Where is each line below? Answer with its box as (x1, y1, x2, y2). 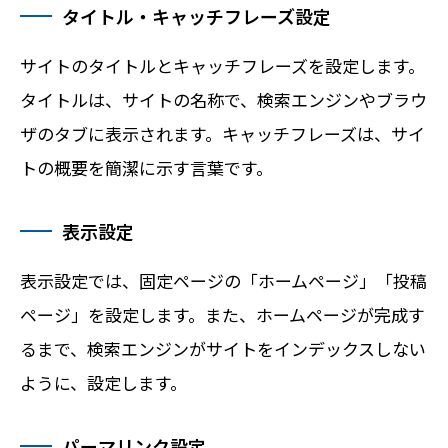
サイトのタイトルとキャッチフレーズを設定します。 (20, 52, 425, 78)
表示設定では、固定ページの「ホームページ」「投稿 (20, 267, 427, 293)
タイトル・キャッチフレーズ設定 (62, 2, 331, 29)
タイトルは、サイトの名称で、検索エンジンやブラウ (20, 86, 427, 112)
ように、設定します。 (20, 369, 187, 395)
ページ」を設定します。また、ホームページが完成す (20, 301, 425, 327)
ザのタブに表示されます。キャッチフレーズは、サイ (20, 120, 425, 146)
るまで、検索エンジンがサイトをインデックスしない (20, 335, 426, 361)
